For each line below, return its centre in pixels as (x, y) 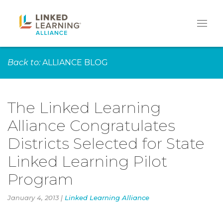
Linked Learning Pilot (87, 161)
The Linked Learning (84, 108)
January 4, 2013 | (36, 198)
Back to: (24, 62)
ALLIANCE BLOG (75, 62)
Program (40, 179)
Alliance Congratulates (91, 125)
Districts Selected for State (106, 143)
